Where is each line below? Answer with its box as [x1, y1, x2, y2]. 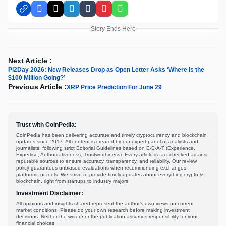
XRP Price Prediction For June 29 [67, 83, 162, 91]
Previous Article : [8, 82, 67, 91]
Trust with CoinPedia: [16, 121, 77, 128]
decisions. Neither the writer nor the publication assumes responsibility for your [16, 213, 198, 219]
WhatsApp [119, 8, 155, 17]
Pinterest [103, 8, 134, 17]
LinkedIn [71, 8, 101, 17]
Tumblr [87, 8, 111, 17]
